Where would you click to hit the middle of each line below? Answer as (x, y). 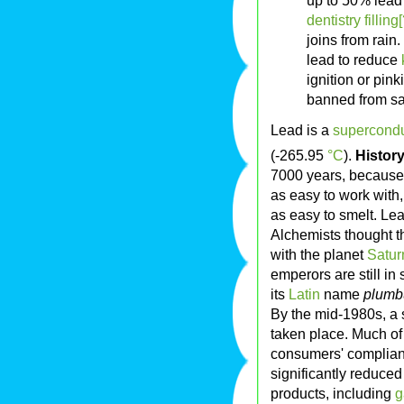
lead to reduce (354, 60)
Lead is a (302, 130)
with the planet (319, 255)
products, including (333, 394)
